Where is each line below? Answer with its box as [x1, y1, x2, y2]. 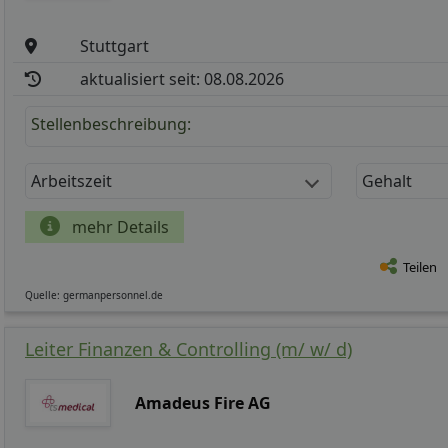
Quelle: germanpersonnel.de [25, 288, 163, 303]
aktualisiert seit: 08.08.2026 [80, 68, 285, 91]
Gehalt [362, 170, 412, 193]
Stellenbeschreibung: [31, 113, 191, 136]
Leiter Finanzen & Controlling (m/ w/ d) [25, 337, 352, 362]
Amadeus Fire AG [135, 392, 272, 415]
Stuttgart [80, 35, 150, 58]
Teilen [403, 258, 437, 277]
